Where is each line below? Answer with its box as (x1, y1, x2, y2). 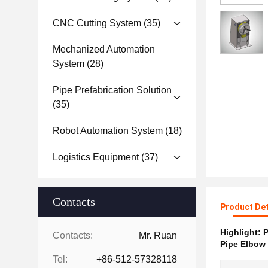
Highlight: (220, 227, 263, 237)
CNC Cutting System (53, 18, 141, 28)
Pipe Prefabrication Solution (53, 85, 172, 95)
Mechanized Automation (53, 44, 155, 54)
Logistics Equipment (53, 152, 139, 162)
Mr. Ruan (139, 230, 177, 240)
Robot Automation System (53, 126, 163, 136)
